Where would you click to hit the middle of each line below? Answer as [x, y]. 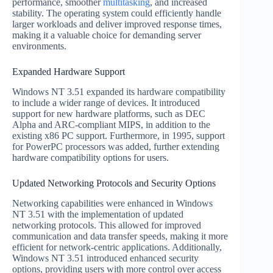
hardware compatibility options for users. [90, 157]
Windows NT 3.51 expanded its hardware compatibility [119, 91]
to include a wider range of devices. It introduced [106, 102]
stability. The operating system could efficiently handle [117, 13]
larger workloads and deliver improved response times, [117, 24]
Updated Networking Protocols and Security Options [114, 183]
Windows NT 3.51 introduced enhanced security [105, 258]
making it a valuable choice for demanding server [107, 35]
